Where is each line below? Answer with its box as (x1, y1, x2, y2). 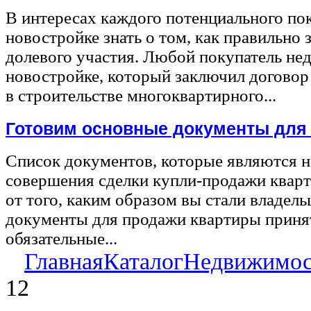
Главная (24, 249, 103, 275)
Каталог (103, 249, 183, 275)
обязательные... (6, 229, 117, 249)
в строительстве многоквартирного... (6, 86, 276, 106)
